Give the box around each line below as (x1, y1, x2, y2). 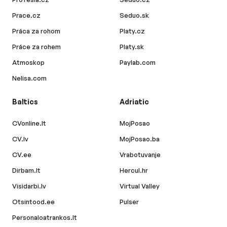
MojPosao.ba (120, 134, 160, 143)
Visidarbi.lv (12, 181, 46, 190)
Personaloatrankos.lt (12, 213, 77, 221)
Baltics (12, 97, 38, 106)
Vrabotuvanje (120, 150, 161, 159)
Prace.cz (12, 11, 41, 19)
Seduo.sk (120, 11, 149, 19)
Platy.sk (120, 42, 144, 51)
